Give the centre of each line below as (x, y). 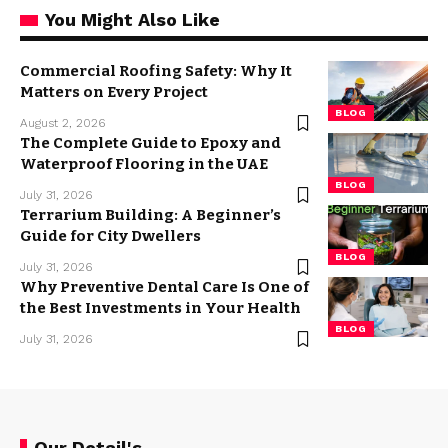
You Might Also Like (132, 19)
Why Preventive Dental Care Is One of (164, 287)
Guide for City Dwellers (110, 236)
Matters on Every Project (114, 92)
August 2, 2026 (62, 123)
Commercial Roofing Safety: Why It (156, 71)
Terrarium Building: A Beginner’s (150, 215)
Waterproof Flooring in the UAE (144, 164)
